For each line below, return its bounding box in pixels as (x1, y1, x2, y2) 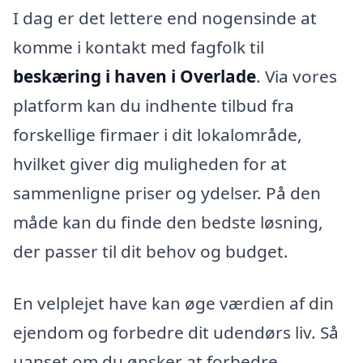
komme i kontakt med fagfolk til (13, 36, 264, 59)
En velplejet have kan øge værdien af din (13, 292, 334, 315)
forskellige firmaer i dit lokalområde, (13, 123, 302, 147)
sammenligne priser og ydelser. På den (13, 181, 321, 205)
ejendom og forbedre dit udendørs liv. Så (13, 321, 339, 344)
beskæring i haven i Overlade (13, 65, 256, 88)
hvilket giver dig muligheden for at (13, 152, 287, 176)
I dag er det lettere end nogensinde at (13, 6, 317, 30)
